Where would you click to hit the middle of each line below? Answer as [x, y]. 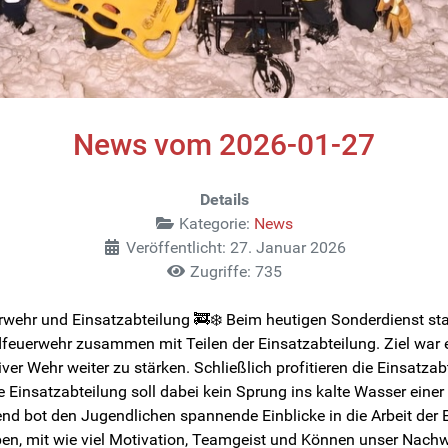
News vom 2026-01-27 [224, 144]
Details [224, 199]
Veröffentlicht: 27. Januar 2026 [236, 247]
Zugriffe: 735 [236, 271]
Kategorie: [214, 223]
